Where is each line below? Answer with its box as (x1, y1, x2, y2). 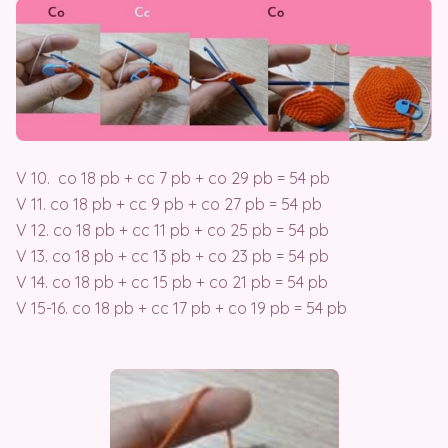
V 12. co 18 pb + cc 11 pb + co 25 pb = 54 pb (16, 219, 329, 240)
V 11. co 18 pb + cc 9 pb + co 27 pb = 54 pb (16, 193, 322, 214)
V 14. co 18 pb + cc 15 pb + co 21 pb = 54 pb (16, 271, 328, 292)
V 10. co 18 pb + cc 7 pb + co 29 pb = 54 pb (16, 167, 330, 188)
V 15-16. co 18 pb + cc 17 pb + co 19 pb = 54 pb (16, 297, 347, 318)
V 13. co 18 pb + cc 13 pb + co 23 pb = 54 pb (16, 245, 329, 266)
